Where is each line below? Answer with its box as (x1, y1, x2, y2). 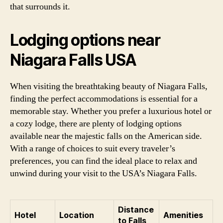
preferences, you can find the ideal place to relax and (10, 155, 197, 167)
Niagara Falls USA (10, 50, 136, 70)
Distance (118, 204, 154, 215)
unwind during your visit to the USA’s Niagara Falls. (10, 167, 197, 179)
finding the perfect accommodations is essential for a (10, 93, 198, 105)
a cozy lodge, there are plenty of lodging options (10, 117, 182, 129)
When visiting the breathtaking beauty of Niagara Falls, (10, 80, 208, 92)
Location (59, 210, 94, 220)
